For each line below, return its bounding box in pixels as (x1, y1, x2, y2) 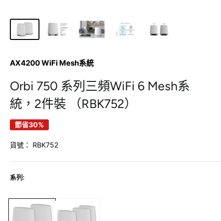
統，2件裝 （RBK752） (10, 96, 137, 111)
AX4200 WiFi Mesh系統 (10, 58, 94, 68)
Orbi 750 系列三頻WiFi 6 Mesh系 (10, 78, 190, 94)
